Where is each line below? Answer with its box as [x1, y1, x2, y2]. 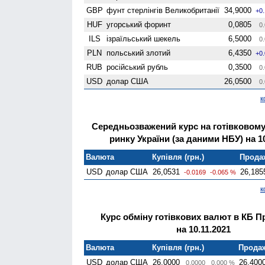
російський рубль [106, 62, 169, 72]
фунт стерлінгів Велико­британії [106, 5, 220, 15]
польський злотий [106, 48, 171, 57]
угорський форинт [106, 20, 172, 29]
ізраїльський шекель [106, 34, 181, 43]
